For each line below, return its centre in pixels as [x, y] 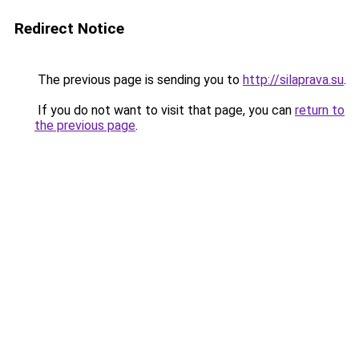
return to [320, 110]
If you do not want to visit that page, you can [165, 110]
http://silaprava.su [293, 80]
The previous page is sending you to [139, 80]
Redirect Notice [69, 28]
